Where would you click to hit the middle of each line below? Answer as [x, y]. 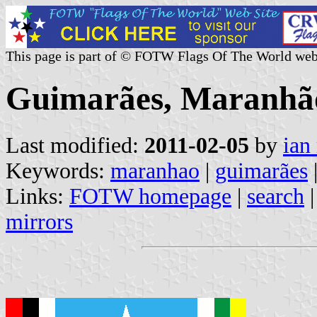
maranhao [155, 171]
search [276, 196]
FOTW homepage [150, 196]
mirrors [39, 221]
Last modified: [75, 145]
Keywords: [58, 171]
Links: [38, 196]
